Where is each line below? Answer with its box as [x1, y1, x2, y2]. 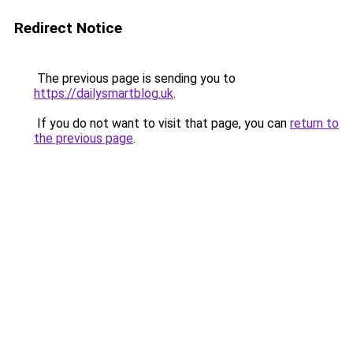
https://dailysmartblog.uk [34, 86, 173, 101]
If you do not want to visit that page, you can [34, 116, 290, 131]
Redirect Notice [14, 19, 122, 37]
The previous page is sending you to [34, 71, 236, 86]
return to [290, 116, 339, 131]
